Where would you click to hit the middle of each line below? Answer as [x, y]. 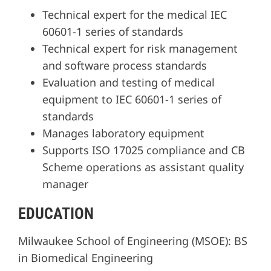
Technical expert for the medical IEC [135, 15]
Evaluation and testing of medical [129, 83]
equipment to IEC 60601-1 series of [132, 100]
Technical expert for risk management [140, 49]
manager [65, 184]
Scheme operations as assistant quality [143, 167]
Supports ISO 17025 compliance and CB [144, 150]
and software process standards [125, 66]
